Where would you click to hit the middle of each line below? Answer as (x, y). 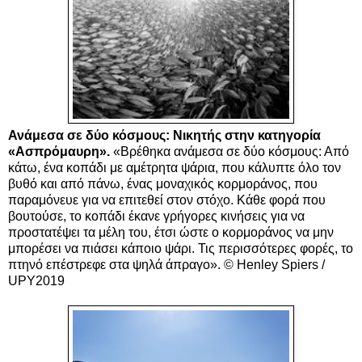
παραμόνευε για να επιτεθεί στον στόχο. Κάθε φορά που (167, 200)
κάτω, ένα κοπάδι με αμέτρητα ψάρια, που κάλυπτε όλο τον (175, 167)
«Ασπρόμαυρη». (59, 151)
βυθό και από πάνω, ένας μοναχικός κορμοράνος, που (163, 183)
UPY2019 (38, 280)
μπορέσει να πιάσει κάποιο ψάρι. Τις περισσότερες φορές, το (181, 248)
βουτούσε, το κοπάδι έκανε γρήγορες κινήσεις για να (156, 216)
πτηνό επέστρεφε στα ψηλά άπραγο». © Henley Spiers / (166, 264)
